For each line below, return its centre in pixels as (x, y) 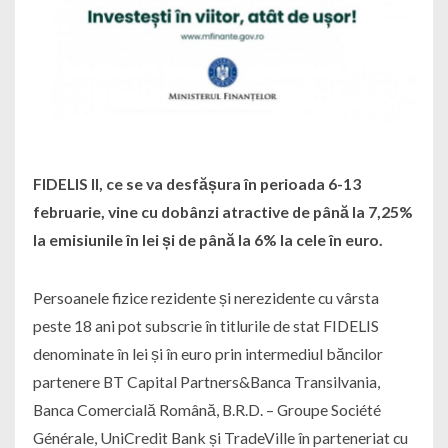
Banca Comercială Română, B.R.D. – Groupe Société (206, 410)
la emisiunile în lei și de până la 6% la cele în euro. (207, 240)
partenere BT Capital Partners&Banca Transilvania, (206, 382)
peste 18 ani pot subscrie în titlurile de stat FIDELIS (205, 326)
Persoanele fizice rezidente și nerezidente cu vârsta (205, 298)
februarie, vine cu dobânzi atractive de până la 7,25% (222, 212)
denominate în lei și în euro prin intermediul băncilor (207, 354)
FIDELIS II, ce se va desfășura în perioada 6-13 (196, 184)
